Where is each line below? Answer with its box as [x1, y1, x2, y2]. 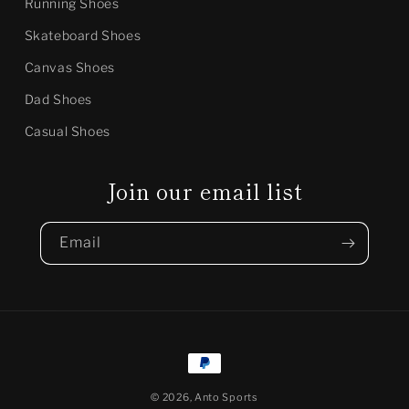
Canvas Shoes [24, 59, 115, 76]
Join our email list [106, 175, 303, 207]
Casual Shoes [24, 123, 110, 140]
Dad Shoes [24, 91, 93, 108]
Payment [186, 355, 251, 373]
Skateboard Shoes [24, 27, 142, 44]
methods [186, 381, 251, 399]
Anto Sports [194, 391, 258, 404]
